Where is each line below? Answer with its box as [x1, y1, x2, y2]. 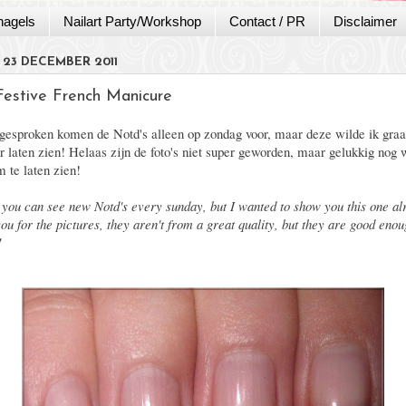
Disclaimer [333, 14, 397, 30]
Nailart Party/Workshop [63, 14, 201, 30]
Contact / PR [228, 14, 305, 30]
